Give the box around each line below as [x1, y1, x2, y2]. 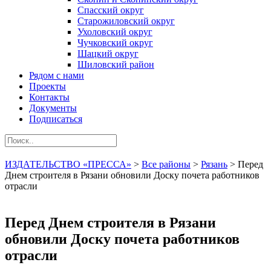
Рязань [201, 159, 227, 169]
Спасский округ [77, 5, 144, 15]
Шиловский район [77, 59, 154, 70]
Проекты [29, 81, 66, 91]
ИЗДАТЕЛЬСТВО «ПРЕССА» [5, 159, 131, 169]
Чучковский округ [77, 38, 153, 48]
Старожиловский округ [77, 16, 175, 26]
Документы [29, 103, 77, 113]
